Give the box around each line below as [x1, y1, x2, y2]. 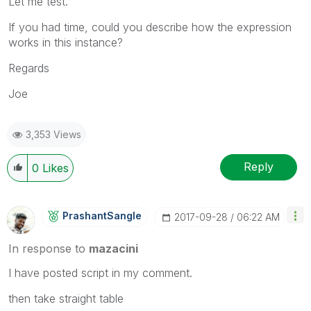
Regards [8, 60, 49, 75]
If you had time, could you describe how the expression [8, 19, 292, 34]
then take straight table [8, 291, 124, 305]
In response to [8, 241, 89, 255]
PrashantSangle [62, 209, 142, 221]
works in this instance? [8, 35, 123, 49]
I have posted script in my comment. [8, 265, 192, 280]
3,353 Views [26, 128, 81, 140]
